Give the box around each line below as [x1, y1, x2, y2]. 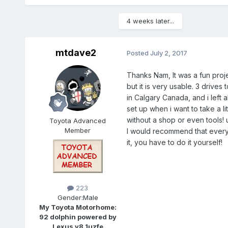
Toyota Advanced [49, 116, 106, 125]
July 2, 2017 [150, 49, 187, 58]
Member [65, 126, 91, 134]
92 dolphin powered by [39, 212, 117, 221]
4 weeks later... [126, 16, 174, 25]
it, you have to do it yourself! [126, 137, 224, 147]
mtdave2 [55, 47, 96, 58]
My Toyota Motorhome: [39, 203, 117, 211]
